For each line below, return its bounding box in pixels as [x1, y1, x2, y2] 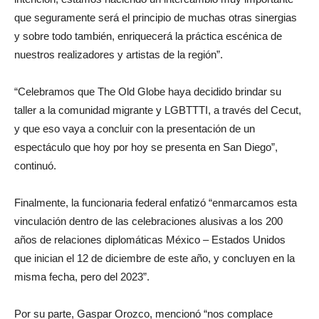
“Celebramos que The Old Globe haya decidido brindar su [14, 85, 281, 98]
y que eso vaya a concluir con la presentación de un [14, 122, 255, 135]
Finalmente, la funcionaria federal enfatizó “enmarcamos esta [14, 196, 297, 209]
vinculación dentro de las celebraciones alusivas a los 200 [14, 214, 283, 227]
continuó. [14, 159, 56, 172]
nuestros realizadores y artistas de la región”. [14, 48, 223, 61]
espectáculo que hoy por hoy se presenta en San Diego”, [14, 140, 278, 153]
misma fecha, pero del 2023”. [14, 270, 150, 283]
